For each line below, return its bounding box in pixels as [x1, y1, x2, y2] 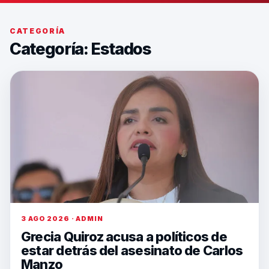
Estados [91, 39, 151, 59]
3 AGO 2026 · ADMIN [21, 214, 103, 223]
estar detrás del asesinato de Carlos [21, 243, 243, 258]
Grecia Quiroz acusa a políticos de [21, 229, 227, 244]
